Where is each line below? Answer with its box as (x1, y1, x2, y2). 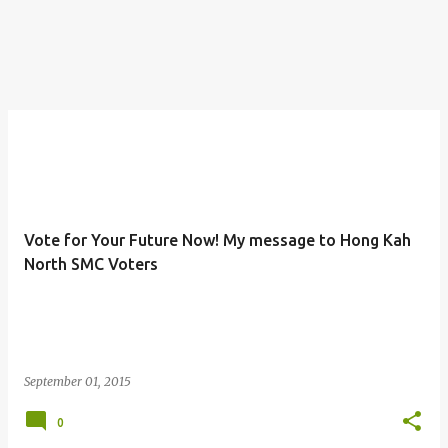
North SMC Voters (24, 255, 158, 273)
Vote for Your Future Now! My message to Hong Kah (24, 231, 411, 249)
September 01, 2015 (24, 374, 131, 389)
